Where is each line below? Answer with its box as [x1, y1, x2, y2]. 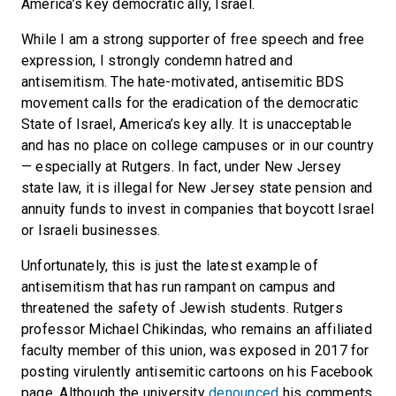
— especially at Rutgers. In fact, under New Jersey [21, 158, 341, 175]
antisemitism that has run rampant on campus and [21, 278, 336, 295]
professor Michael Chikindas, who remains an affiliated [21, 321, 372, 338]
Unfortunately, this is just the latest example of [21, 257, 318, 274]
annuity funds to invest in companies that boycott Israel [21, 201, 375, 217]
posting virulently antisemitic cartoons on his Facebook [21, 363, 374, 380]
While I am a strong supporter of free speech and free [21, 31, 365, 48]
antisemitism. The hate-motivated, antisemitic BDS [21, 73, 344, 90]
